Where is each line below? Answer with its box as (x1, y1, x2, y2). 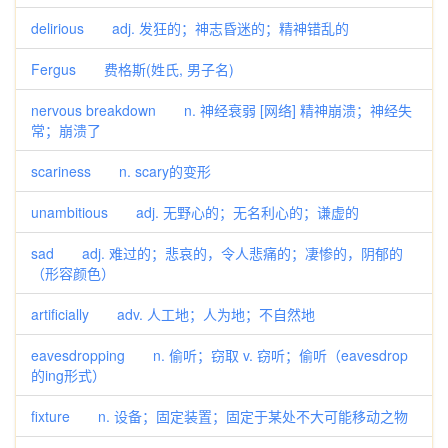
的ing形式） (31, 365, 106, 385)
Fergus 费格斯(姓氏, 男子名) (31, 59, 234, 79)
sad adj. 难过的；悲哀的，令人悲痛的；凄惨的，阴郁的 (31, 243, 403, 263)
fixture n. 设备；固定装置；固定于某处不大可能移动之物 (31, 406, 408, 426)
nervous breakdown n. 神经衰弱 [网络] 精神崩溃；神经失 (31, 100, 412, 120)
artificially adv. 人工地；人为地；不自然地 (31, 304, 315, 324)
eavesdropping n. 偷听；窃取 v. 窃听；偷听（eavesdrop (31, 345, 408, 365)
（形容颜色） (31, 263, 115, 283)
